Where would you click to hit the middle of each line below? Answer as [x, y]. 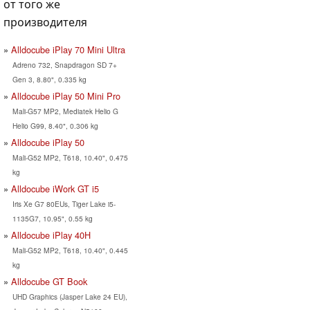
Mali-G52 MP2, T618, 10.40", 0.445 [70, 250]
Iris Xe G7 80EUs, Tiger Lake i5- [64, 203]
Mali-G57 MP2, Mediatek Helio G [65, 111]
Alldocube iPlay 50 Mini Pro [66, 95]
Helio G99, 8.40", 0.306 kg [55, 125]
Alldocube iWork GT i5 [55, 188]
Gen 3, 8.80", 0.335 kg [49, 79]
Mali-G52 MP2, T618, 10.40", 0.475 [70, 157]
